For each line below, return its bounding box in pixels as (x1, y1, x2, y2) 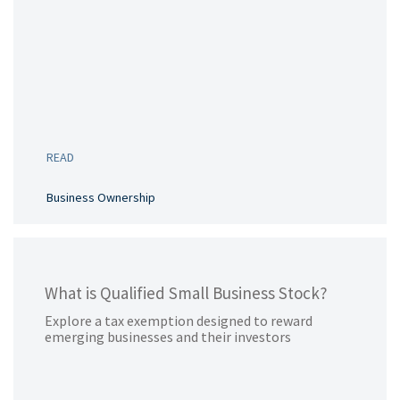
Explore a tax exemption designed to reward (45, 312, 312, 329)
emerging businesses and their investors (45, 328, 291, 346)
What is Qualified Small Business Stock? (45, 282, 328, 304)
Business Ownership (46, 189, 155, 205)
